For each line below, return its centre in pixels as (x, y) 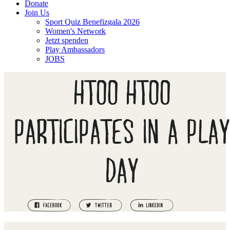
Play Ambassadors (75, 50)
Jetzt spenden (67, 40)
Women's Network (75, 31)
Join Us (37, 13)
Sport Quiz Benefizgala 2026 (92, 22)
